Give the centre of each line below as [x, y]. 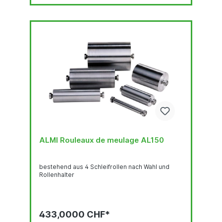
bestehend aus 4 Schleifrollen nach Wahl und [104, 166]
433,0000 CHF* [75, 214]
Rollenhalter [57, 174]
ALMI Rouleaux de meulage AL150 [102, 140]
